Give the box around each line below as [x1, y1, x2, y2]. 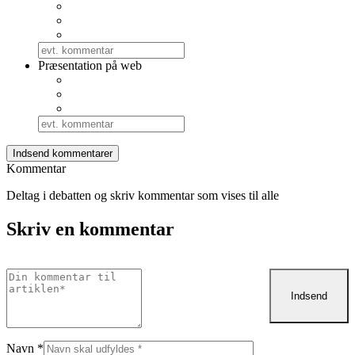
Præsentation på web [38, 59, 142, 72]
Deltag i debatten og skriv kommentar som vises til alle [6, 189, 279, 202]
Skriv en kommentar [6, 218, 174, 239]
